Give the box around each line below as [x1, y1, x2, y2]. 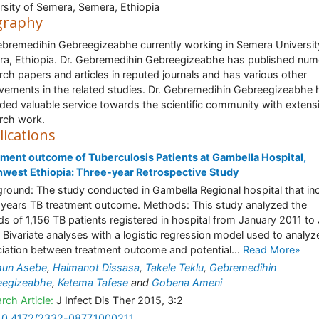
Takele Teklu [145, 261, 204, 273]
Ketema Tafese [58, 276, 128, 288]
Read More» [243, 244, 300, 256]
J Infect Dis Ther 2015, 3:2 [53, 294, 183, 306]
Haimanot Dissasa [53, 261, 140, 273]
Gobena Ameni [152, 276, 222, 288]
